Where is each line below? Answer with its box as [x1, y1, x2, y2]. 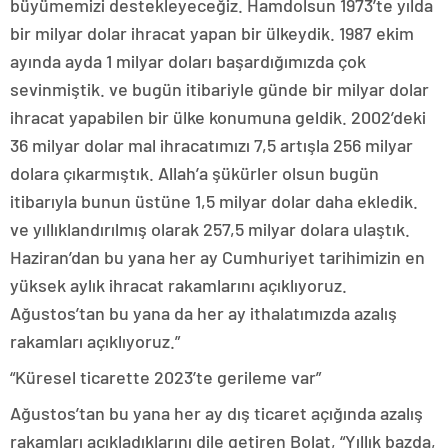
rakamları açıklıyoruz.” [10, 330, 180, 353]
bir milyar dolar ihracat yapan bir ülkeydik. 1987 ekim [10, 22, 414, 45]
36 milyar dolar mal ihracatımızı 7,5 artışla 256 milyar [10, 134, 413, 157]
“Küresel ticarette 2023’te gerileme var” [10, 366, 321, 389]
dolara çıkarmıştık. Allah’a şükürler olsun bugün [10, 162, 379, 185]
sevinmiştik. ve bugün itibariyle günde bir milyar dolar [10, 78, 429, 101]
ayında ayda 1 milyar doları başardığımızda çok [10, 50, 366, 73]
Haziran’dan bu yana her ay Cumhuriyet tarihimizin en [10, 246, 425, 269]
